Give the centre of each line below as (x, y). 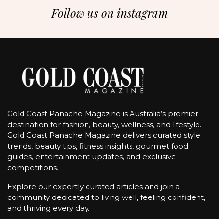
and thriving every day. (48, 208)
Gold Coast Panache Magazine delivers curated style (104, 135)
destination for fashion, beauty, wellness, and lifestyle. (104, 125)
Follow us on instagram (109, 13)
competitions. (33, 168)
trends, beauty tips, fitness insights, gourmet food (98, 146)
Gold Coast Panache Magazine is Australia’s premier (103, 114)
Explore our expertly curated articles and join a (94, 187)
